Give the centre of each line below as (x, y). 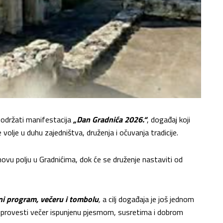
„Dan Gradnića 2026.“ (110, 119)
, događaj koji (168, 119)
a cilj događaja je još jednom (147, 199)
